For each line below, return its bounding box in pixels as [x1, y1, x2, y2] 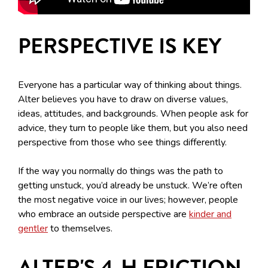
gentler [18, 222, 48, 236]
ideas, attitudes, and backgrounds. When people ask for [18, 107, 248, 121]
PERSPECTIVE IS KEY [18, 30, 221, 62]
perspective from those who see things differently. [18, 136, 227, 150]
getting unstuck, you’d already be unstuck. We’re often [18, 179, 242, 193]
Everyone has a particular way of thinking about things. [18, 78, 242, 92]
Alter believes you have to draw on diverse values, [18, 93, 228, 106]
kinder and [189, 208, 232, 221]
